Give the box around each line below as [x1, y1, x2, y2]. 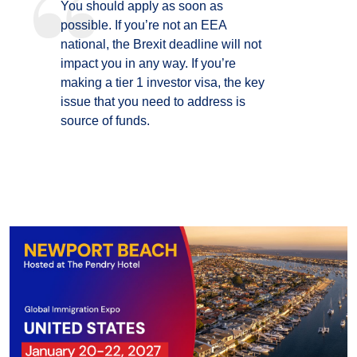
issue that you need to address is [61, 95, 245, 108]
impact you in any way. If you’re [61, 57, 236, 70]
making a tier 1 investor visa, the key [61, 76, 265, 89]
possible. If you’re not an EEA [61, 18, 226, 32]
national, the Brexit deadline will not [61, 37, 261, 51]
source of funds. [61, 114, 150, 127]
